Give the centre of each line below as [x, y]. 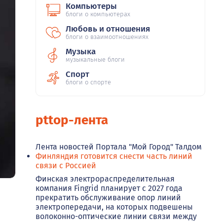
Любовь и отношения [108, 29]
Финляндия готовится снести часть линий [114, 156]
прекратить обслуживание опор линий [108, 198]
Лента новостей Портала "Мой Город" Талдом [119, 147]
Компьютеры [91, 6]
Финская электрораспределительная [105, 179]
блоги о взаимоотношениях [107, 37]
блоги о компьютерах [98, 14]
